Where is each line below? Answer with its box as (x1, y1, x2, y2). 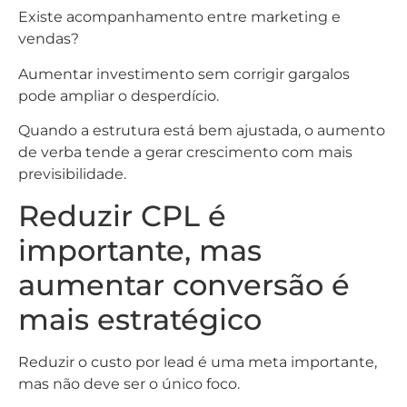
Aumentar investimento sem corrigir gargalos (18, 65, 350, 83)
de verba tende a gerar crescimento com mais (18, 144, 352, 162)
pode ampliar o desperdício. (18, 86, 219, 104)
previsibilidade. (18, 165, 126, 184)
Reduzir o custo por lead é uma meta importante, (18, 352, 377, 371)
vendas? (18, 30, 79, 48)
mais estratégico (18, 301, 262, 337)
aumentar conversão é (18, 266, 350, 303)
